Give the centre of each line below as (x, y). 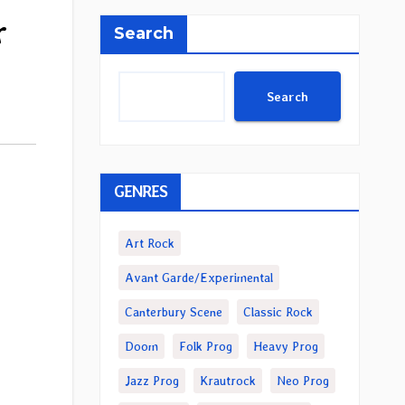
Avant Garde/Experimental (198, 278)
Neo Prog (302, 381)
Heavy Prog (285, 346)
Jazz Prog (151, 381)
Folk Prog (205, 346)
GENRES (141, 191)
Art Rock (149, 243)
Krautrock (227, 381)
